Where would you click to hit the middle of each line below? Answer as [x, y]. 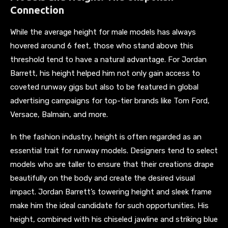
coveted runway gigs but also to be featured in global [104, 87]
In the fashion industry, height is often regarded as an [106, 137]
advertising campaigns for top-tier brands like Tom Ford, [110, 101]
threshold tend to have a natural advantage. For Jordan [108, 59]
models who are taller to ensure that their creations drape [112, 164]
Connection [37, 10]
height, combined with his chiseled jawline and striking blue [114, 219]
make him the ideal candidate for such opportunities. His [109, 205]
